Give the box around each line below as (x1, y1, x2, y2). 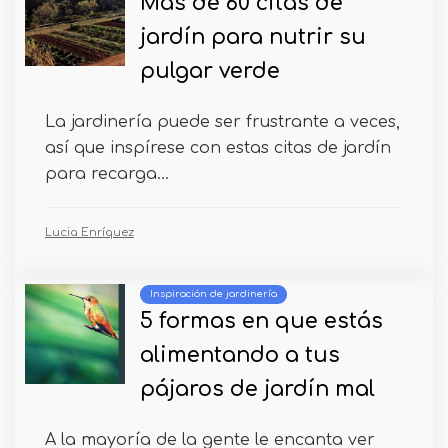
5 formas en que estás (140, 310, 383, 334)
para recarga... (45, 165, 169, 184)
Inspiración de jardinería (150, 289, 277, 300)
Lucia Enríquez (45, 226, 134, 240)
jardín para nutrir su (140, 26, 366, 50)
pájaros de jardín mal (140, 378, 375, 402)
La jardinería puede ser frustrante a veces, (45, 113, 400, 132)
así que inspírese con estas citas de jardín (45, 139, 391, 158)
